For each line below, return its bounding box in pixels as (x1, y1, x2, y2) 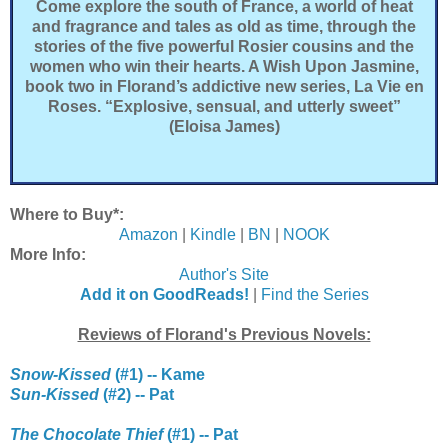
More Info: (10, 245, 86, 263)
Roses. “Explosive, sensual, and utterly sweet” (47, 97, 401, 115)
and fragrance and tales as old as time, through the (32, 17, 416, 35)
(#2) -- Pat (99, 385, 174, 403)
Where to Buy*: (10, 205, 124, 223)
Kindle (189, 225, 236, 243)
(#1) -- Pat (167, 425, 238, 443)
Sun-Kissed (10, 385, 99, 403)
